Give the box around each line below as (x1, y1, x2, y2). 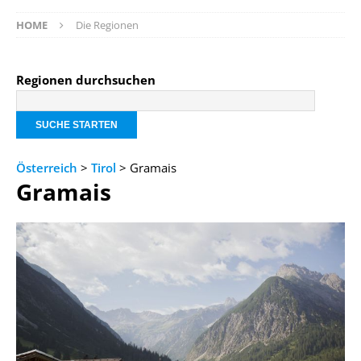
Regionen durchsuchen (16, 71, 156, 88)
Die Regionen (76, 17, 139, 32)
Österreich (16, 159, 77, 176)
